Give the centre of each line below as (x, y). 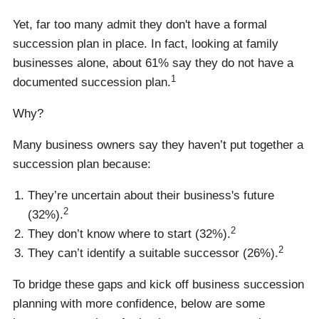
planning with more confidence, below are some (139, 304)
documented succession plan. (92, 83)
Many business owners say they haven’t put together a (158, 145)
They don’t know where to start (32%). (130, 234)
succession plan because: (82, 164)
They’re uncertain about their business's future (151, 196)
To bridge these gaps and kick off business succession (159, 285)
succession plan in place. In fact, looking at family (146, 44)
